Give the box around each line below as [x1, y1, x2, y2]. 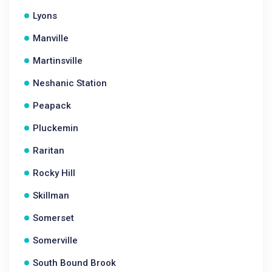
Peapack [33, 100, 71, 111]
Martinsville [33, 55, 83, 66]
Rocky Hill [33, 168, 75, 178]
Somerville [33, 235, 78, 246]
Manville [33, 33, 69, 44]
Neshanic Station [33, 78, 107, 89]
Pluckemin [33, 123, 78, 134]
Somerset [33, 212, 74, 223]
